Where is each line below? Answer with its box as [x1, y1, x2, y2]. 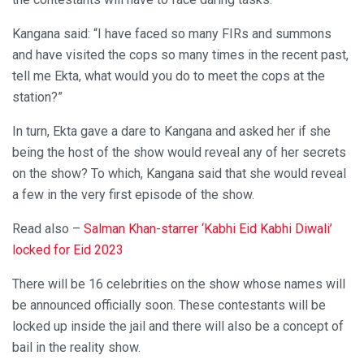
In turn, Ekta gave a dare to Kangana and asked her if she [12, 123, 331, 140]
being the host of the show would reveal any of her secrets [12, 145, 346, 161]
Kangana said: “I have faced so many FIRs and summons [12, 26, 331, 42]
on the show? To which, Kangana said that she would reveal [12, 166, 346, 182]
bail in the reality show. [12, 340, 141, 356]
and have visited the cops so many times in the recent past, [12, 47, 349, 63]
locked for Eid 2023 [12, 242, 123, 258]
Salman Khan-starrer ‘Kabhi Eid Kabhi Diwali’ [84, 221, 332, 237]
